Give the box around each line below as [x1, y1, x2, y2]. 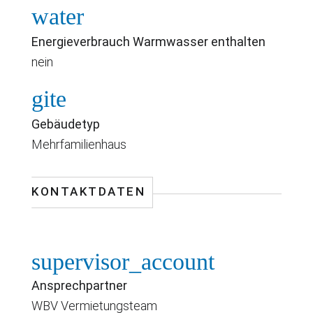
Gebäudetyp [31, 116, 100, 131]
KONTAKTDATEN [31, 184, 145, 198]
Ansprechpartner [31, 277, 127, 293]
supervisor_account [31, 248, 214, 275]
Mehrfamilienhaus [31, 136, 126, 152]
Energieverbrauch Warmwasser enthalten [31, 34, 265, 49]
